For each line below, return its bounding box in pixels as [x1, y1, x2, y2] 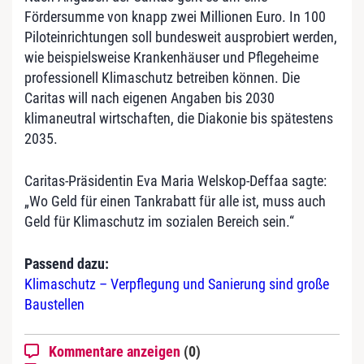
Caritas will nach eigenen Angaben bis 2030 [24, 89, 275, 106]
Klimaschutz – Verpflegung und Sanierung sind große [24, 275, 329, 292]
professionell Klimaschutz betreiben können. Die [24, 68, 300, 86]
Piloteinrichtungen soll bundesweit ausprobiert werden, [24, 28, 337, 45]
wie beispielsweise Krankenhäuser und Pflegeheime [24, 48, 318, 66]
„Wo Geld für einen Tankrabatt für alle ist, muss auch [24, 192, 326, 210]
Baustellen [24, 295, 84, 313]
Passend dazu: [24, 254, 109, 272]
